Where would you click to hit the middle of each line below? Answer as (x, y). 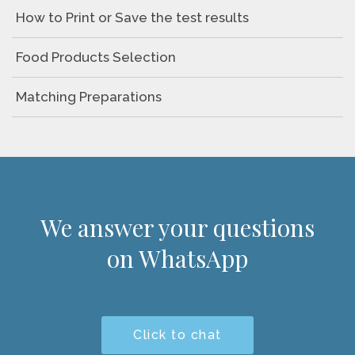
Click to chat (177, 335)
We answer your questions (177, 227)
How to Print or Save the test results (132, 17)
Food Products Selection (96, 57)
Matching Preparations (89, 97)
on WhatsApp (177, 258)
